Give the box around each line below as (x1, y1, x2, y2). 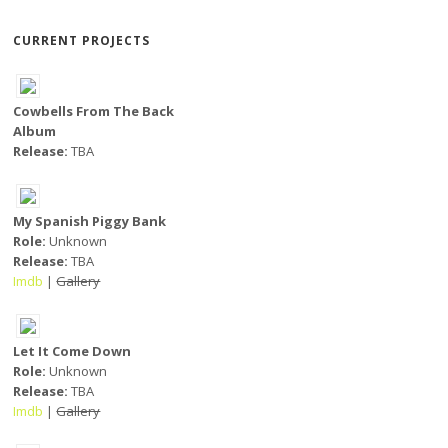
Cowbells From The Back (13, 102, 175, 120)
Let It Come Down (13, 342, 132, 360)
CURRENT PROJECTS (13, 32, 151, 49)
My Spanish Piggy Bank (13, 212, 167, 230)
